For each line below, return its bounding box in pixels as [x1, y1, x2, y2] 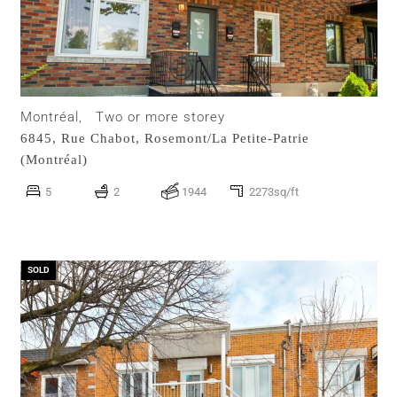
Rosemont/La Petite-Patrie [144, 131, 309, 146]
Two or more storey [96, 109, 225, 125]
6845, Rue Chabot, [20, 131, 144, 146]
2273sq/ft [249, 185, 300, 198]
